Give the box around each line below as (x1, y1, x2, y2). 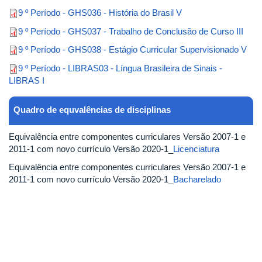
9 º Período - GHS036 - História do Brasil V (18, 8, 182, 18)
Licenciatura (173, 143, 219, 154)
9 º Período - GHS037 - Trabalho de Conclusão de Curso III (18, 26, 243, 36)
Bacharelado (173, 174, 221, 184)
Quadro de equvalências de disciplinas (13, 104, 173, 115)
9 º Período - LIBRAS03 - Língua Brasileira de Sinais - (18, 63, 222, 73)
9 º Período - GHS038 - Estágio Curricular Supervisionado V (18, 44, 247, 54)
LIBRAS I (9, 75, 44, 85)
